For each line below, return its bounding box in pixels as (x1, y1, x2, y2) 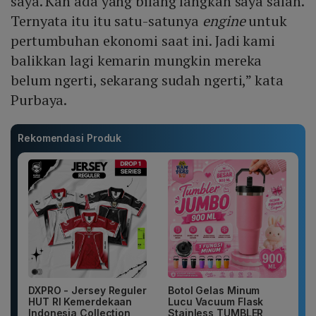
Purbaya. (11, 90, 68, 110)
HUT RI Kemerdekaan (28, 296, 133, 308)
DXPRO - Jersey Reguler (28, 284, 147, 297)
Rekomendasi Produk (18, 132, 122, 145)
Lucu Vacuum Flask (168, 296, 264, 308)
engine (202, 11, 245, 31)
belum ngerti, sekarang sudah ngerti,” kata (11, 71, 284, 90)
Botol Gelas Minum (168, 284, 260, 297)
